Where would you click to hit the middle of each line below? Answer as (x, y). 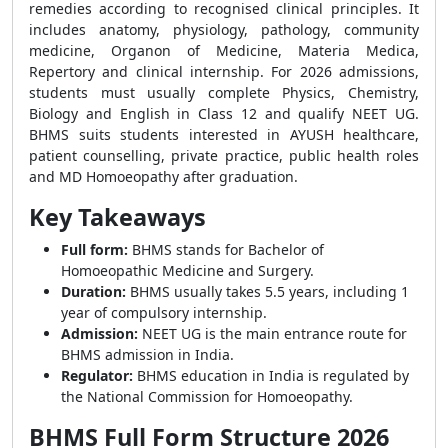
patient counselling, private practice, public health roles (224, 155)
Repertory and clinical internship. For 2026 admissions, (224, 71)
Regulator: (97, 375)
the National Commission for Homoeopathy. (207, 396)
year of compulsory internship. (164, 312)
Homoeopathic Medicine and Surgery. (187, 270)
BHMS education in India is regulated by (271, 375)
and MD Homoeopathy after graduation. (163, 176)
